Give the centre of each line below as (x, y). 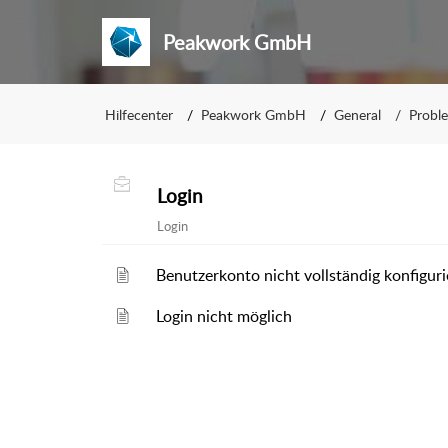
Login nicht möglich (224, 316)
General (357, 114)
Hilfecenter (139, 114)
